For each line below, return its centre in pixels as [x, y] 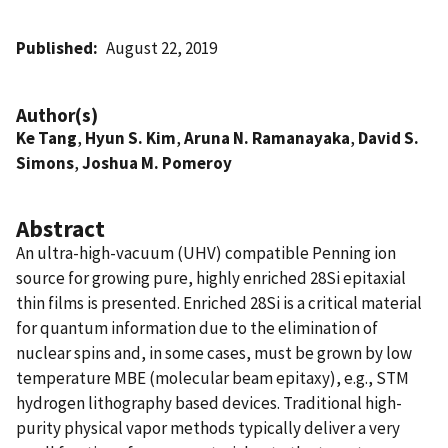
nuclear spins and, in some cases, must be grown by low [214, 352]
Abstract [60, 228]
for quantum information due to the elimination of [197, 327]
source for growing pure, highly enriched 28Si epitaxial [211, 277]
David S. [388, 137]
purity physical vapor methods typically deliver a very [208, 427]
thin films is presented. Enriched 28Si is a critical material [219, 302]
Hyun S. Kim [130, 137]
